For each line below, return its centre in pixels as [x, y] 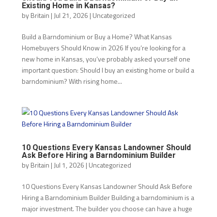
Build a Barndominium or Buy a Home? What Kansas [97, 37]
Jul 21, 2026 [71, 15]
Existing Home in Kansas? [68, 6]
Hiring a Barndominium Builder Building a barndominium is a [108, 198]
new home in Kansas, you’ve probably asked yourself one [106, 59]
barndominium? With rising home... [72, 81]
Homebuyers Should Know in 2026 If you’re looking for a [103, 48]
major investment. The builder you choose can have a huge [107, 209]
